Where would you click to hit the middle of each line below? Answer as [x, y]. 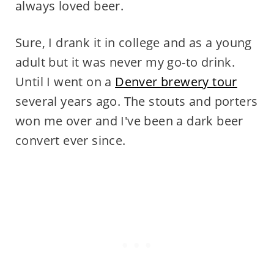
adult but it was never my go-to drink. [125, 62]
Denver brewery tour [176, 82]
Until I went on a [65, 82]
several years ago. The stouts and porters [136, 101]
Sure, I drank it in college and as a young [133, 43]
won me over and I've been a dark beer [129, 121]
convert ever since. [70, 140]
